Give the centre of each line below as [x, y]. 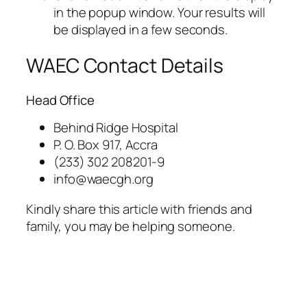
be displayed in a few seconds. [140, 30]
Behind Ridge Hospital [116, 128]
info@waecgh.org [103, 179]
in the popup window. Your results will [160, 13]
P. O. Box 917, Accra [106, 145]
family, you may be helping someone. [131, 226]
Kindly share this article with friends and [139, 209]
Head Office [60, 100]
